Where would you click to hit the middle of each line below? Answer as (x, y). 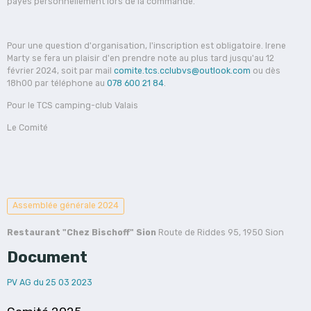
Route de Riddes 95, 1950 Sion (220, 233)
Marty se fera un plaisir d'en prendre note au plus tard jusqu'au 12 (141, 58)
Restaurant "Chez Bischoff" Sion (82, 233)
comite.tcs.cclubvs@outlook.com (182, 70)
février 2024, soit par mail (60, 70)
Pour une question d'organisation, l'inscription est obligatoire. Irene (146, 45)
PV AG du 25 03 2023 (50, 283)
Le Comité (27, 127)
